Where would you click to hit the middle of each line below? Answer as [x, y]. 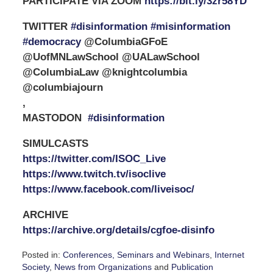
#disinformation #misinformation [150, 26]
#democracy [51, 41]
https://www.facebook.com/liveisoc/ [108, 189]
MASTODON [55, 118]
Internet [229, 254]
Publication [192, 267]
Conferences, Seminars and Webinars [136, 254]
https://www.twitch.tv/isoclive [94, 174]
